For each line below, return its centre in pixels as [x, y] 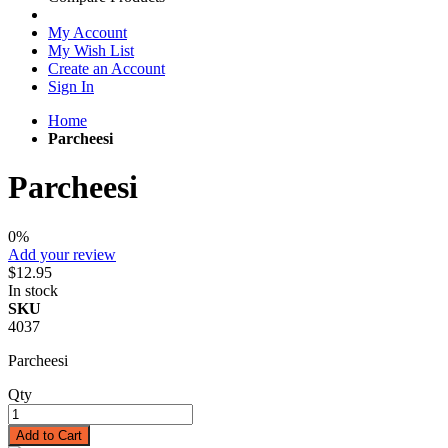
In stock [33, 290]
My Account [87, 32]
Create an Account [106, 68]
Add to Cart [49, 435]
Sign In [71, 86]
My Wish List [91, 50]
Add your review [62, 254]
